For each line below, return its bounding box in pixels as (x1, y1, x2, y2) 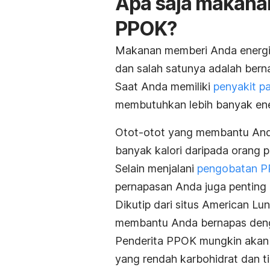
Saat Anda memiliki (115, 80, 213, 93)
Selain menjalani (115, 162, 194, 175)
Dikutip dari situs (115, 198, 202, 211)
